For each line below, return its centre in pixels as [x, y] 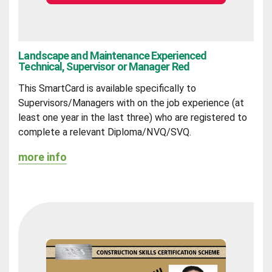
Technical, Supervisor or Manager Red [104, 66]
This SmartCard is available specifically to [107, 89]
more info [43, 157]
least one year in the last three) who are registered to [133, 118]
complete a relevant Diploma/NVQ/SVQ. [105, 132]
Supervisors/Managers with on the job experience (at [131, 103]
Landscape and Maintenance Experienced [113, 55]
